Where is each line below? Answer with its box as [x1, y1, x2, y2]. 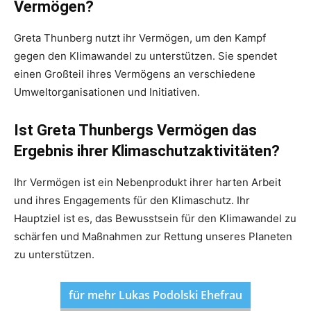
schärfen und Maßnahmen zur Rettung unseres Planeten [14, 229, 292, 243]
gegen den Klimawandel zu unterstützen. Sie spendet [14, 49, 277, 62]
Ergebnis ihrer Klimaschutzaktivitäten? [14, 142, 280, 160]
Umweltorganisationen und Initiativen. [14, 85, 200, 99]
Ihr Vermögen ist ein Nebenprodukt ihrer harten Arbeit [14, 175, 281, 189]
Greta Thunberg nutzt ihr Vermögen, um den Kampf [14, 31, 266, 44]
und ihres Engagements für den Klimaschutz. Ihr [14, 193, 250, 207]
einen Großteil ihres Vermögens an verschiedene [14, 67, 255, 81]
